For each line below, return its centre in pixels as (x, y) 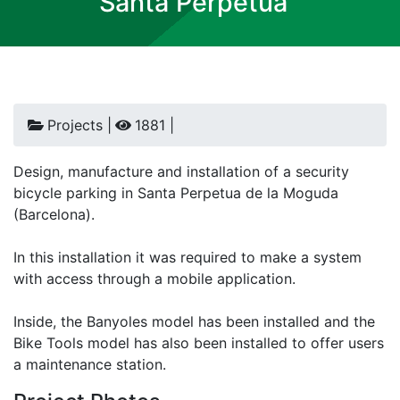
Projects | (79, 125)
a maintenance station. (90, 364)
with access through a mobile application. (154, 279)
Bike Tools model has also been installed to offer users (199, 343)
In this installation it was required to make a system (187, 257)
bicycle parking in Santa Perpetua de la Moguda (176, 193)
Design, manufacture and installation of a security (181, 171)
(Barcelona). (54, 214)
